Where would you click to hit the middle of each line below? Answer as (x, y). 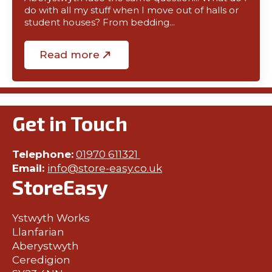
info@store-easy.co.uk (105, 168)
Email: (30, 168)
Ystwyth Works (51, 218)
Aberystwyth (46, 246)
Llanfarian (38, 232)
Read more (70, 55)
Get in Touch (70, 123)
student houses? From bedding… (100, 22)
